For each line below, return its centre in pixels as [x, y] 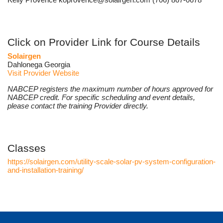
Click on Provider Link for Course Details [104, 42]
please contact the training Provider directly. [78, 106]
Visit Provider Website [43, 73]
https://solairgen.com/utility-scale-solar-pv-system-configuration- [111, 162]
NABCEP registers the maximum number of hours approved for [110, 89]
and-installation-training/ [46, 170]
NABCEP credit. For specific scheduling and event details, [101, 97]
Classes [27, 148]
